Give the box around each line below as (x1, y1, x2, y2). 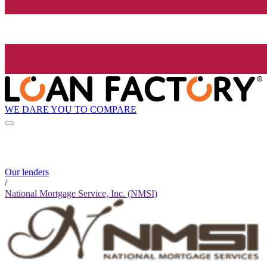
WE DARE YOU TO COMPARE (5, 104, 136, 114)
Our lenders (5, 167, 49, 178)
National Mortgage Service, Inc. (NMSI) (5, 188, 157, 199)
